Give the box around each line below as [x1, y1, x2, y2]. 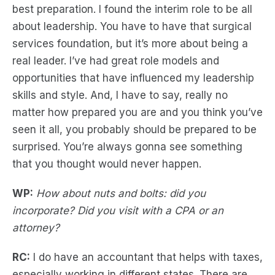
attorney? [12, 222, 60, 234]
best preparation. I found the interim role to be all [12, 3, 252, 15]
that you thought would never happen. [12, 158, 201, 170]
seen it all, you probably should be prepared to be [12, 123, 257, 136]
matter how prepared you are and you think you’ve [12, 106, 263, 118]
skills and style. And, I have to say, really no [12, 89, 228, 101]
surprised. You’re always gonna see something [12, 141, 242, 153]
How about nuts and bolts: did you [36, 187, 206, 199]
